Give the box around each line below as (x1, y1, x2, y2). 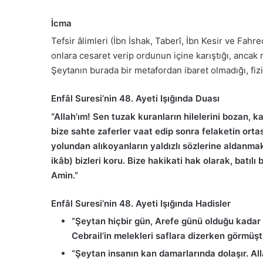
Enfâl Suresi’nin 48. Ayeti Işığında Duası (51, 93, 220, 104)
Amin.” (51, 169, 78, 181)
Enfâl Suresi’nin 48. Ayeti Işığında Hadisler (51, 197, 231, 209)
